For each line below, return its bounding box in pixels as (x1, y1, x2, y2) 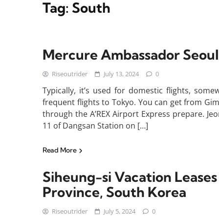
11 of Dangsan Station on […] (43, 120, 148, 131)
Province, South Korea (43, 183, 186, 200)
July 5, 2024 (104, 207, 135, 216)
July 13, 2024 (104, 69, 139, 78)
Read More (43, 146, 78, 154)
